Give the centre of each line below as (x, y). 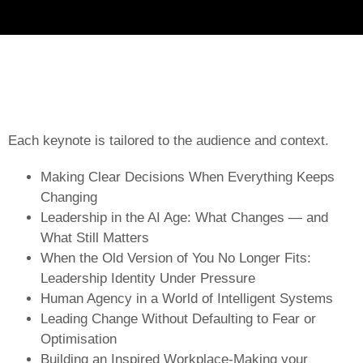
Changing (69, 197)
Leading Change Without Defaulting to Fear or (178, 318)
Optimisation (79, 339)
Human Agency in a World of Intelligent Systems (187, 298)
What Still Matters (95, 237)
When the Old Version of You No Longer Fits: (176, 258)
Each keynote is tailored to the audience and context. (169, 140)
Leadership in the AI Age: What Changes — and (184, 217)
